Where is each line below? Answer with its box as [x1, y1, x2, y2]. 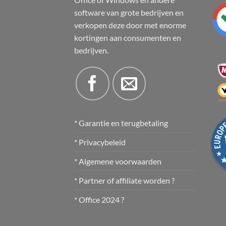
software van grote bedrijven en [74, 7, 184, 17]
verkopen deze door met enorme [74, 20, 186, 30]
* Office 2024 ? [74, 195, 124, 205]
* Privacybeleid [74, 137, 126, 147]
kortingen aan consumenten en [74, 32, 181, 42]
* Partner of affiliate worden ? [74, 176, 175, 186]
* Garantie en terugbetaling [74, 118, 168, 128]
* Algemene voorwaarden [74, 156, 161, 166]
